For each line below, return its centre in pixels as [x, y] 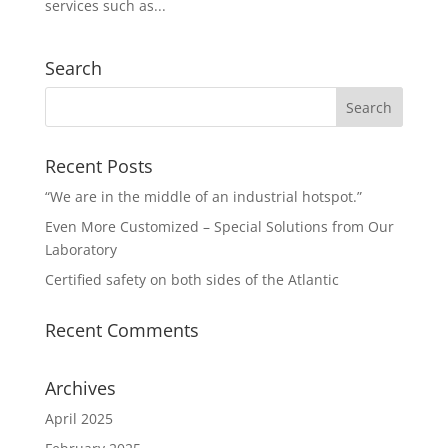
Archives [80, 387]
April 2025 [78, 418]
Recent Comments [121, 329]
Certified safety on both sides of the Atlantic [191, 279]
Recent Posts [98, 165]
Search [73, 67]
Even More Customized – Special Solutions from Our [219, 226]
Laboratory [80, 249]
